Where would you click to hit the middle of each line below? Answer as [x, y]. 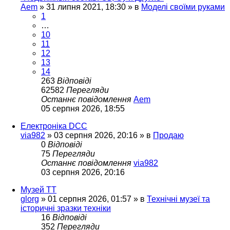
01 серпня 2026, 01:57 [90, 199]
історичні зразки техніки [66, 208]
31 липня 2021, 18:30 [86, 7]
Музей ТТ [39, 189]
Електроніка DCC [54, 126]
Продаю [168, 135]
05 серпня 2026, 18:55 [83, 108]
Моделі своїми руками [183, 7]
